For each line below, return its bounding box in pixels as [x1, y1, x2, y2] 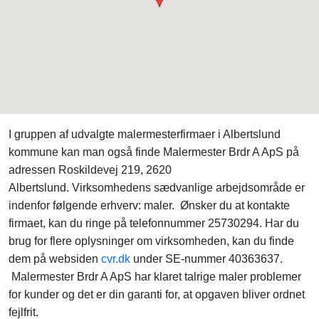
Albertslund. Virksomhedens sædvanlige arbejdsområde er [9, 182, 305, 194]
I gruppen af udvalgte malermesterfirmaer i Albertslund [9, 128, 281, 140]
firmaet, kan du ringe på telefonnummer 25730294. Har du [9, 217, 299, 229]
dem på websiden [9, 253, 101, 265]
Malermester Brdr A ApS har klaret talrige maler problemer [9, 271, 301, 283]
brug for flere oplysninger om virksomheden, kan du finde [9, 235, 294, 247]
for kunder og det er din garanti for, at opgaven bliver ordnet [9, 288, 305, 300]
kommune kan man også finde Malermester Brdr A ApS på [9, 146, 299, 158]
